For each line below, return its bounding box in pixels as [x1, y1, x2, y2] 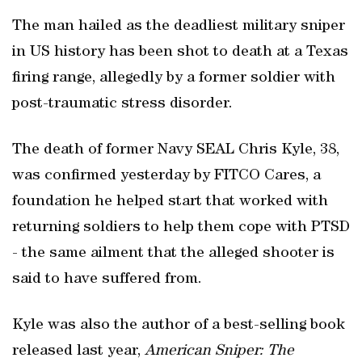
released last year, [12, 343, 145, 360]
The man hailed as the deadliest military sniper [12, 19, 345, 35]
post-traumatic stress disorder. [12, 96, 233, 112]
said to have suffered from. [12, 271, 202, 288]
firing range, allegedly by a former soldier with [12, 70, 335, 86]
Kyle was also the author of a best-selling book [12, 318, 345, 334]
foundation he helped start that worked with [12, 194, 328, 210]
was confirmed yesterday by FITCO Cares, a [12, 168, 321, 184]
